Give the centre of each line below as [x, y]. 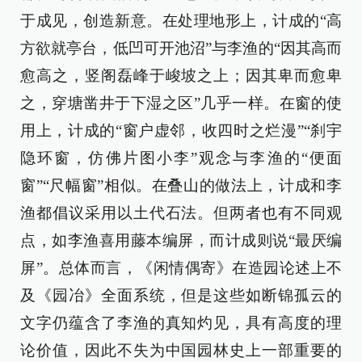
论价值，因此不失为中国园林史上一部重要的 [181, 351]
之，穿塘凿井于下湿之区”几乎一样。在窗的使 [181, 103]
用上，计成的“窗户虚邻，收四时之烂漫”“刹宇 [181, 131]
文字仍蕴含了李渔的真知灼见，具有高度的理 [181, 323]
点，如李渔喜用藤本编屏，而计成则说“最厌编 [181, 241]
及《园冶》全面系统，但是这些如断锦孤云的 [181, 296]
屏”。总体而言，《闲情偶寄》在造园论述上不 [181, 268]
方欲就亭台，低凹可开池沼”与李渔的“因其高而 [181, 48]
